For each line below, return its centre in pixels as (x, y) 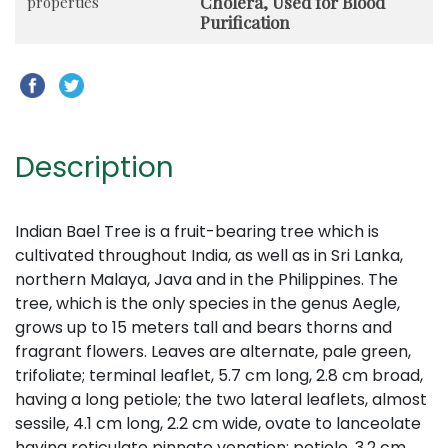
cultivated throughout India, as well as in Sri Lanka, (209, 255)
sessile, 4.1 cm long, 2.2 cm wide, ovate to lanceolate (218, 423)
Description (94, 167)
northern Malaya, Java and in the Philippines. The (206, 279)
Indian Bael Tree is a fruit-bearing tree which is (197, 231)
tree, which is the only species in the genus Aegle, (207, 303)
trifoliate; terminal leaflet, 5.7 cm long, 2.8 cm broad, (219, 375)
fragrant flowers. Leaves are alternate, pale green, (213, 351)
